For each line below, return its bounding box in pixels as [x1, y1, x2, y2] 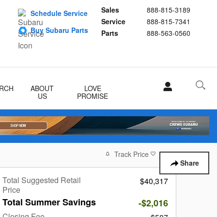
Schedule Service [31, 8, 88, 18]
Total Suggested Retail [2, 174, 81, 186]
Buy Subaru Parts [31, 25, 88, 35]
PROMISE [77, 91, 108, 101]
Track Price [114, 149, 149, 159]
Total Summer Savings [2, 195, 96, 208]
